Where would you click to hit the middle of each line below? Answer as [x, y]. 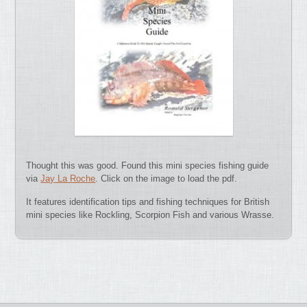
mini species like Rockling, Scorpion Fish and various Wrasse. [150, 215]
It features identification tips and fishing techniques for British [148, 202]
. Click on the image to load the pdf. [167, 178]
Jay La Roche [68, 178]
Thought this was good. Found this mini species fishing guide [148, 165]
